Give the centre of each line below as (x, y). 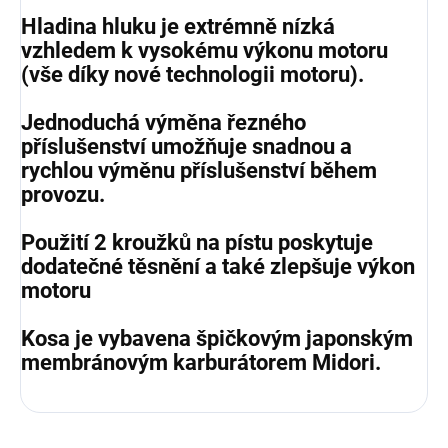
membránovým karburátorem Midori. (201, 362)
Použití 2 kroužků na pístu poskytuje (197, 242)
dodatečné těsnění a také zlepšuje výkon (218, 266)
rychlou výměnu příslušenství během (199, 170)
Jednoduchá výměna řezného (163, 122)
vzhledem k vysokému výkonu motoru (204, 50)
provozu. (63, 194)
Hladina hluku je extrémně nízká (178, 26)
